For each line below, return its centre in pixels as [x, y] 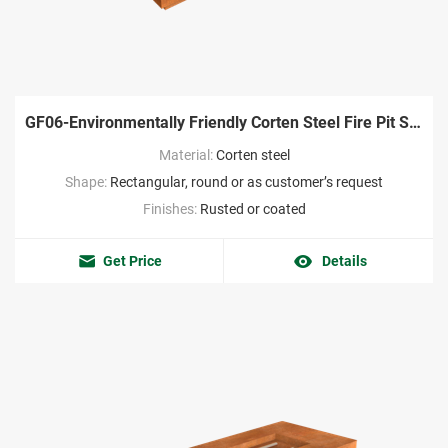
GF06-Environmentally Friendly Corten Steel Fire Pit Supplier [415, 123]
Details [344, 261]
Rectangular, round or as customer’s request [246, 182]
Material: [187, 155]
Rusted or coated [252, 209]
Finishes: [171, 209]
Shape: [87, 182]
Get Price [132, 261]
